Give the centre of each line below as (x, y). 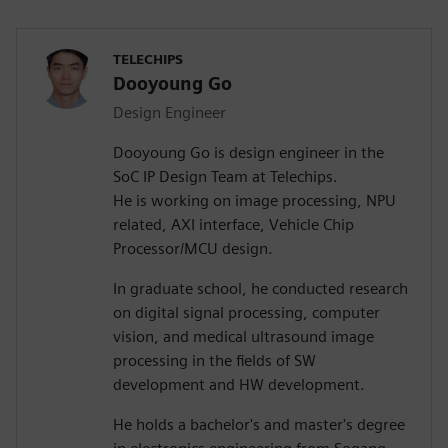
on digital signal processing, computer (246, 313)
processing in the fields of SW (214, 361)
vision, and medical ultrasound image (243, 337)
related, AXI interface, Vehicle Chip (233, 225)
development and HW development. (239, 385)
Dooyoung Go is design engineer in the (248, 153)
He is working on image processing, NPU (254, 201)
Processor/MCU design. (193, 249)
